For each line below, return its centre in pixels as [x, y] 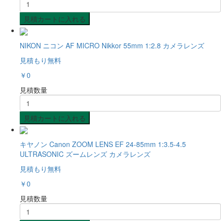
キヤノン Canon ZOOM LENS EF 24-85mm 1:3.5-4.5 [103, 144]
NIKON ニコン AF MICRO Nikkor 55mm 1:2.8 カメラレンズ [112, 45]
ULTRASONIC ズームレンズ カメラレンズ [85, 154]
